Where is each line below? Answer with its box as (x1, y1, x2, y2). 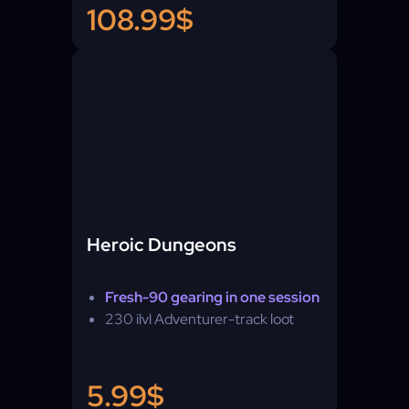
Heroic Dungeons (87, 233, 236, 257)
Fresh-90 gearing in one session (105, 288, 320, 307)
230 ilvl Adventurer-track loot (105, 309, 294, 329)
